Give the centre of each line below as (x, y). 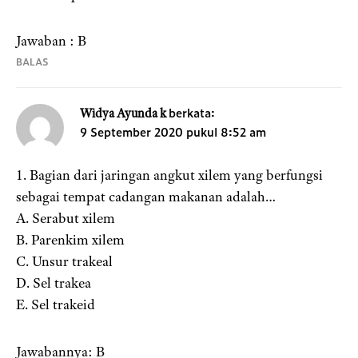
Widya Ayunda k (123, 114)
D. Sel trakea (54, 283)
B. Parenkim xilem (70, 240)
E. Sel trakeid (56, 305)
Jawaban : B (51, 41)
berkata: (192, 113)
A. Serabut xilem (66, 219)
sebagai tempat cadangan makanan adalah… (146, 197)
